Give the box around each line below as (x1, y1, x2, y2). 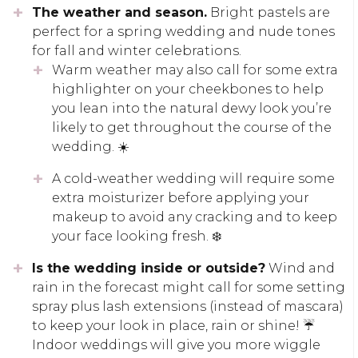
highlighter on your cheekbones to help (52, 81, 324, 97)
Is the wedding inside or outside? (32, 260, 265, 276)
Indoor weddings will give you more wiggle (32, 336, 320, 352)
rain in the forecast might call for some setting (32, 279, 345, 295)
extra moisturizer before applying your (52, 189, 309, 205)
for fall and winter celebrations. (32, 42, 241, 58)
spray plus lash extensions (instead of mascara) (32, 298, 344, 314)
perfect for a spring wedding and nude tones (32, 23, 335, 39)
